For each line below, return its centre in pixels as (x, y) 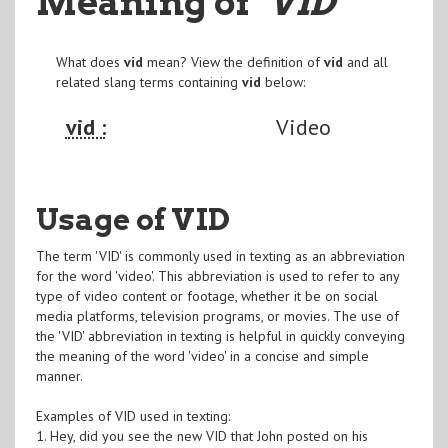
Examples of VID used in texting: (132, 415)
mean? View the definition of (233, 61)
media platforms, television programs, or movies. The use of (217, 315)
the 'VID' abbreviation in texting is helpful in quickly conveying (220, 335)
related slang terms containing (148, 81)
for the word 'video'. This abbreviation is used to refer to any (217, 275)
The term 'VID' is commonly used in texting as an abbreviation (220, 255)
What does (89, 61)
